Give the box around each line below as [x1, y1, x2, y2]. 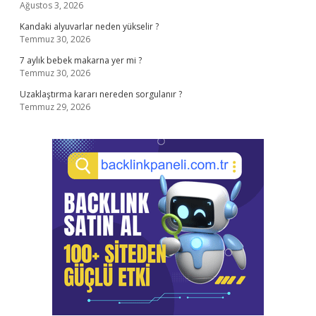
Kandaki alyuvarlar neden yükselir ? [20, 20, 159, 32]
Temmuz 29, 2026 [20, 101, 90, 113]
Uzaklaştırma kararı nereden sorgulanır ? [20, 88, 182, 100]
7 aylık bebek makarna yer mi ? [20, 54, 142, 66]
